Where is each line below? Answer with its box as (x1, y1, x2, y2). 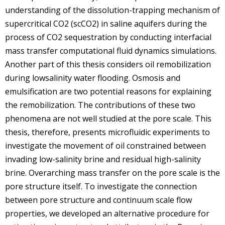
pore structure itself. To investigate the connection (5, 180, 197, 192)
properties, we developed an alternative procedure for (5, 207, 209, 219)
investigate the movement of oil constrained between (5, 140, 206, 151)
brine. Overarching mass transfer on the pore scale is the (5, 167, 220, 178)
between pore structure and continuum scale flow (5, 194, 192, 205)
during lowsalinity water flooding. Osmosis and (5, 72, 180, 83)
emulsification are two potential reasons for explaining (5, 85, 211, 97)
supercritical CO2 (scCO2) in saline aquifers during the (5, 18, 207, 29)
